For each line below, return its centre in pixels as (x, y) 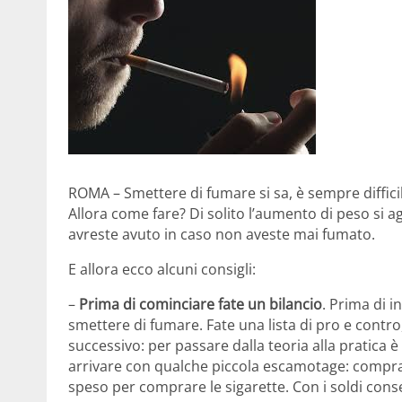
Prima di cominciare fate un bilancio (201, 304)
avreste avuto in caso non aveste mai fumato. (222, 234)
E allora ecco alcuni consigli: (162, 269)
